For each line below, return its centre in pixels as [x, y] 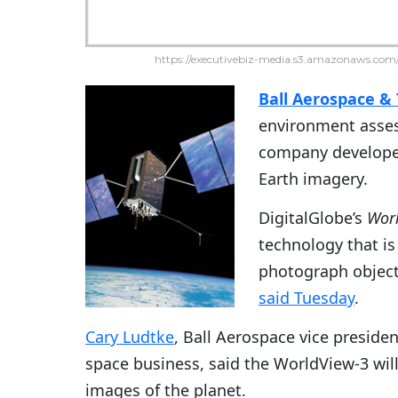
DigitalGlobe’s [313, 218]
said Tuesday [306, 298]
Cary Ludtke [130, 337]
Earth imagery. [313, 179]
